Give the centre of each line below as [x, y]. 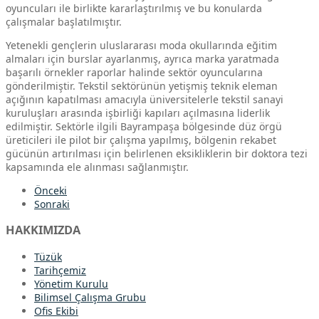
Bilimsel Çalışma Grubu [90, 297]
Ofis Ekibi [56, 310]
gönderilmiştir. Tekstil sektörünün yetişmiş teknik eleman [142, 85]
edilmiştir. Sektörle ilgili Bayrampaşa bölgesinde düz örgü [144, 126]
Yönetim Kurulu [71, 283]
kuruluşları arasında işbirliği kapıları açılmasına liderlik [138, 113]
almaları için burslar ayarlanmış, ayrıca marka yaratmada [142, 58]
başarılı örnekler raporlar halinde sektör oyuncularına [134, 72]
